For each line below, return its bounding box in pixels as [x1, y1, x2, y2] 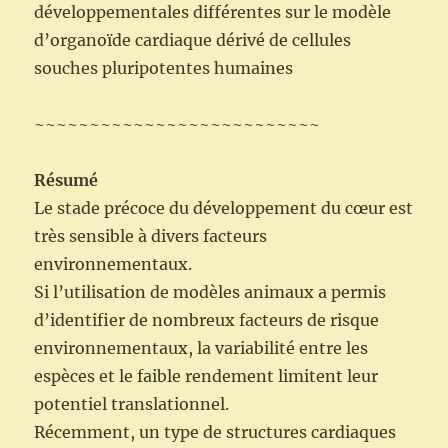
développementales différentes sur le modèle [34, 2, 392, 23]
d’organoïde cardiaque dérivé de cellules [34, 30, 352, 51]
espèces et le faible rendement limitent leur [34, 366, 379, 387]
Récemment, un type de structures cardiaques [34, 422, 397, 443]
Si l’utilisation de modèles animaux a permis [34, 282, 387, 303]
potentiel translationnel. [34, 394, 230, 415]
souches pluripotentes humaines [34, 58, 294, 79]
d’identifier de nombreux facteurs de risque [34, 310, 380, 331]
